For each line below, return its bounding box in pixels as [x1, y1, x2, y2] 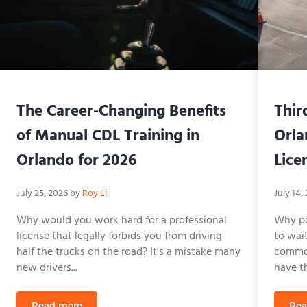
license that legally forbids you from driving [16, 227, 222, 245]
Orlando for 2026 [16, 148, 136, 173]
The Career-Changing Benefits [16, 99, 226, 124]
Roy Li [82, 186, 107, 202]
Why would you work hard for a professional [16, 211, 227, 230]
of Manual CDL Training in [16, 123, 199, 149]
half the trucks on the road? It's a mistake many [16, 243, 241, 261]
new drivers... [16, 258, 77, 277]
